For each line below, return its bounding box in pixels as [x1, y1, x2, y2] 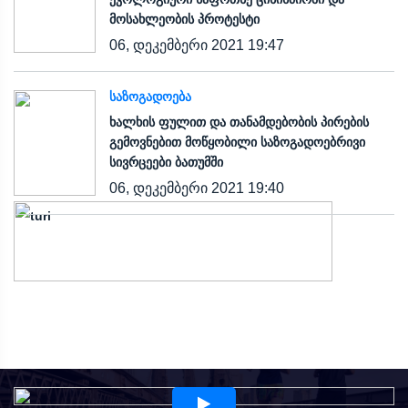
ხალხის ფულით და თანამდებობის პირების [109, 114, 369, 129]
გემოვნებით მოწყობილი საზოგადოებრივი [109, 134, 365, 149]
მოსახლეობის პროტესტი [109, 11, 260, 26]
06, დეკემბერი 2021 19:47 [109, 36, 284, 53]
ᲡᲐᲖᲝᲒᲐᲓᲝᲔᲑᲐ [109, 88, 191, 104]
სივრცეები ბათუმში [109, 154, 223, 169]
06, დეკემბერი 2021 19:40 [109, 179, 284, 196]
